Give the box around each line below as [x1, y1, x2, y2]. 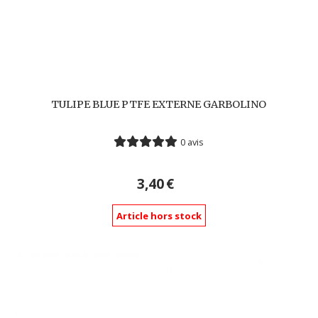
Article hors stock [116, 209, 202, 222]
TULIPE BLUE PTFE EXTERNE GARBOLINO [51, 98, 267, 111]
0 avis [180, 136, 204, 149]
